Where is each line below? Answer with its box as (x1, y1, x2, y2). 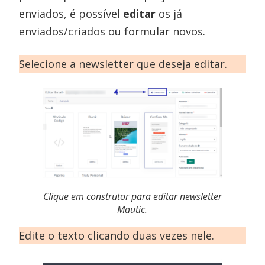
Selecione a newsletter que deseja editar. (19, 57, 228, 71)
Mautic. (117, 203, 148, 216)
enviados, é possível (19, 7, 124, 21)
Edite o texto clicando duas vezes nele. (19, 228, 215, 243)
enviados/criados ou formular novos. (19, 24, 206, 38)
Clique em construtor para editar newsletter (43, 190, 222, 203)
